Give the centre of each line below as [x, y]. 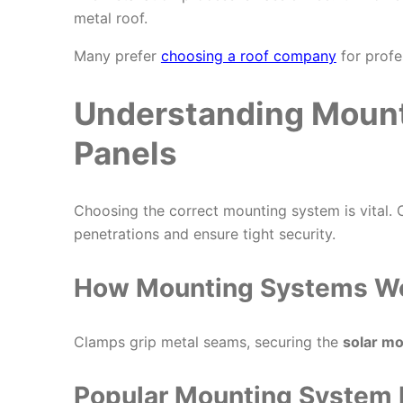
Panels [125, 153]
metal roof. [110, 18]
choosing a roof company [248, 56]
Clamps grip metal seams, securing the [208, 342]
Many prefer [117, 56]
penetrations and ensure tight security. [204, 234]
